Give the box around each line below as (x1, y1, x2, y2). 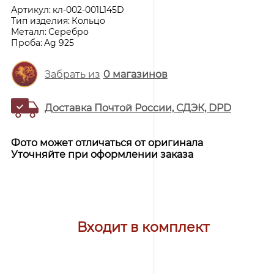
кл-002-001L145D (53, 4, 124, 15)
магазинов (109, 68, 168, 80)
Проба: (11, 37, 42, 48)
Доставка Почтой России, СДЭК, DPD (45, 102, 231, 114)
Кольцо (72, 15, 105, 26)
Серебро (48, 26, 89, 37)
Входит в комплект (77, 218, 209, 235)
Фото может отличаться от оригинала (11, 136, 203, 149)
